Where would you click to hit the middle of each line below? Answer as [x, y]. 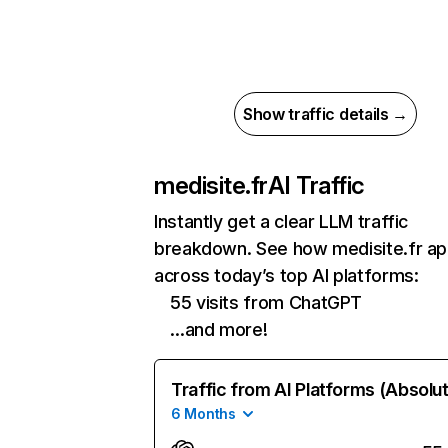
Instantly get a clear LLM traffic [281, 221]
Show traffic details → [325, 114]
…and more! [219, 329]
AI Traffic [316, 185]
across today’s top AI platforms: [286, 275]
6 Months [203, 413]
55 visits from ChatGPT [266, 302]
